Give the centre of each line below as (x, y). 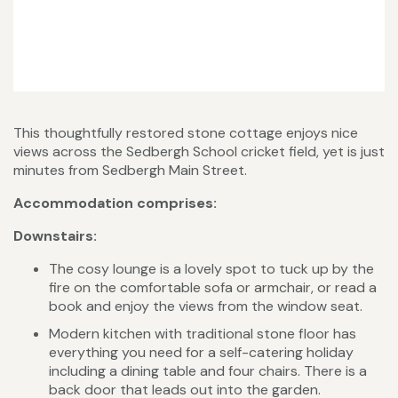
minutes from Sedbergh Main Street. (130, 171)
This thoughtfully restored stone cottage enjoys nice (186, 133)
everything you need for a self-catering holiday (201, 353)
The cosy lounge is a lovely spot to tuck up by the (211, 269)
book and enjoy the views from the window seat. (206, 306)
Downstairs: (55, 236)
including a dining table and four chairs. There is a (208, 371)
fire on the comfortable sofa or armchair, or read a (213, 288)
